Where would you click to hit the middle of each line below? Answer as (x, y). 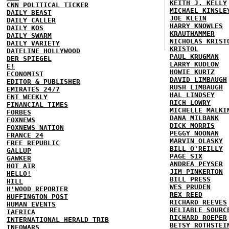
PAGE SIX (186, 156)
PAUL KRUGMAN (194, 56)
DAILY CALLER (31, 20)
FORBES (19, 112)
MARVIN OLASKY (196, 141)
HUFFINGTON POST (37, 197)
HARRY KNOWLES (196, 26)
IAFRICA (21, 212)
